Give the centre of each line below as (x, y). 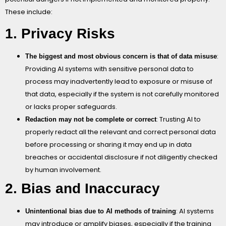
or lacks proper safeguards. (71, 106)
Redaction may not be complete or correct (91, 119)
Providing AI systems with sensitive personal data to (109, 69)
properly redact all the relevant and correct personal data (121, 132)
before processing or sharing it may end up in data (108, 144)
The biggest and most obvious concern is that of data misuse (121, 56)
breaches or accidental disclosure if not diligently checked (121, 157)
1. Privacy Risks (60, 33)
